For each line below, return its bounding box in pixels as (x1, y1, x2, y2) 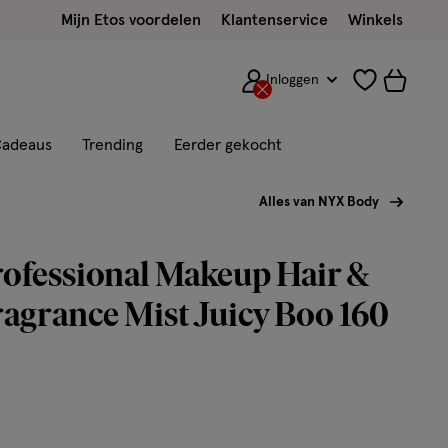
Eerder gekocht (174, 137, 282, 153)
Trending (82, 137, 143, 153)
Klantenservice (221, 12, 328, 28)
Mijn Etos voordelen (61, 12, 201, 28)
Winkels (348, 12, 403, 28)
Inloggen (266, 73, 320, 87)
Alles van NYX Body (259, 195, 379, 209)
